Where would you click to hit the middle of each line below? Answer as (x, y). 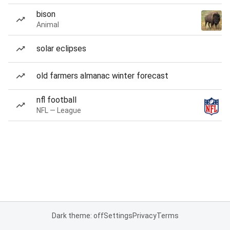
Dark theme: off (78, 216)
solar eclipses (61, 49)
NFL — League (59, 110)
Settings (118, 216)
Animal (48, 25)
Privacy (144, 216)
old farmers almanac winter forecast (102, 76)
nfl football (56, 100)
